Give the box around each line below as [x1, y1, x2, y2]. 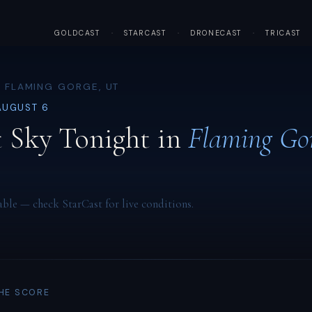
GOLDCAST [54, 29, 100, 38]
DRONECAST [189, 29, 242, 38]
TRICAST [265, 29, 302, 38]
